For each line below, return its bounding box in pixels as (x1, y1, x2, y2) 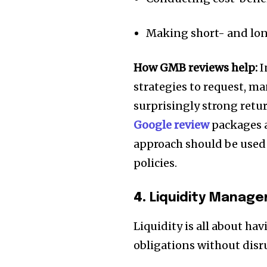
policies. (133, 156, 178, 170)
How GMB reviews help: (133, 61, 258, 75)
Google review (133, 118, 210, 132)
